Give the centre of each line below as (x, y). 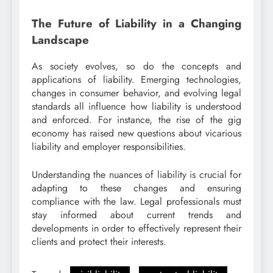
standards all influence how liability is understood (136, 106)
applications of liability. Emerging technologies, (136, 79)
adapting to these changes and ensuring (136, 188)
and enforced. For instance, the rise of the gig (136, 119)
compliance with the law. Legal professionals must (136, 201)
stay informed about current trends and (136, 214)
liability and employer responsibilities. (109, 146)
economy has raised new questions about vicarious (136, 133)
